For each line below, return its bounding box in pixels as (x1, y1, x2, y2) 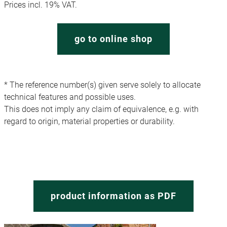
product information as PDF (51, 190, 176, 201)
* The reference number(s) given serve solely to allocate (4, 80, 201, 90)
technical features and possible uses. (4, 92, 136, 102)
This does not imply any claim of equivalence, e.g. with (4, 104, 199, 114)
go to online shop (74, 33, 153, 44)
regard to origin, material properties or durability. (4, 116, 175, 126)
